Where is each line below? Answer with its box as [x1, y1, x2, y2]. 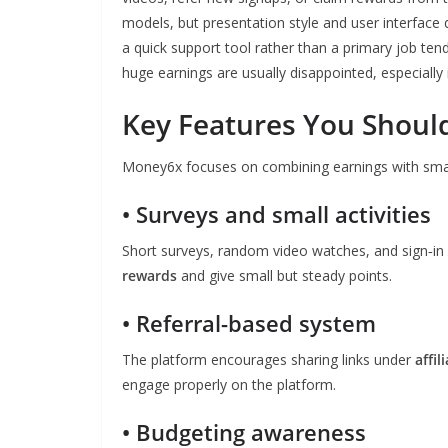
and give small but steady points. [177, 266, 392, 285]
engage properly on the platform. [122, 375, 336, 394]
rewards [122, 266, 177, 285]
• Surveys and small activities [122, 199, 431, 229]
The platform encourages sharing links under [122, 350, 415, 369]
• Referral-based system [122, 308, 376, 338]
